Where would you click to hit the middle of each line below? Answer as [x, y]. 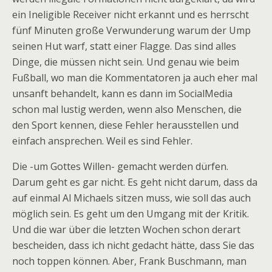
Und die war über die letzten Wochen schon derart [126, 229]
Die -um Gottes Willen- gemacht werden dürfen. [120, 166]
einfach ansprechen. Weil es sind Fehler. [102, 141]
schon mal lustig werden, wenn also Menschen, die [127, 109]
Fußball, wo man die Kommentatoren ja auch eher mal [135, 78]
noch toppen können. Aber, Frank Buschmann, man [129, 261]
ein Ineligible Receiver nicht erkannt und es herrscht [131, 15]
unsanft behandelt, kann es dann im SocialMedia [122, 93]
